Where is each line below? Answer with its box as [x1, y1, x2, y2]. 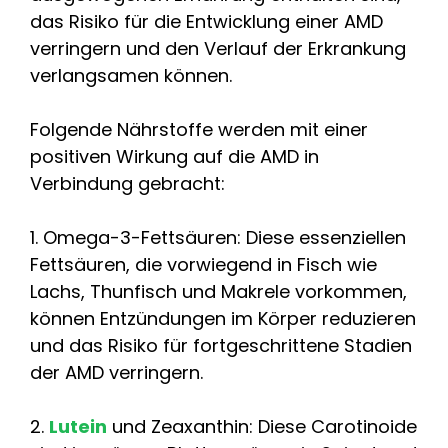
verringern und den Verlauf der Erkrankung [30, 35, 406, 61]
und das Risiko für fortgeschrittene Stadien [30, 332, 412, 358]
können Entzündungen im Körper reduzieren [30, 305, 416, 331]
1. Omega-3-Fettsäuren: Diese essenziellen [30, 224, 406, 250]
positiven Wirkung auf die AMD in [30, 143, 319, 169]
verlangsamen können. [30, 62, 232, 88]
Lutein [49, 413, 107, 439]
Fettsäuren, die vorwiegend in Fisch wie [30, 251, 377, 277]
